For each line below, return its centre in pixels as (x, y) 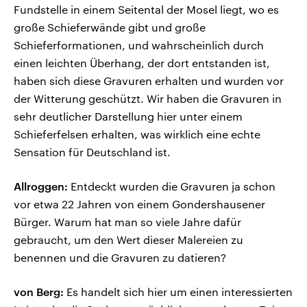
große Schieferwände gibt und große (110, 27)
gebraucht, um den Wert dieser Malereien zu (128, 240)
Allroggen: (41, 186)
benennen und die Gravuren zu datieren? (120, 258)
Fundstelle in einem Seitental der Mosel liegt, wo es (146, 10)
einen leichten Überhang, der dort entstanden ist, (142, 63)
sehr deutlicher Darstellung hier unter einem (128, 116)
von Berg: (39, 292)
